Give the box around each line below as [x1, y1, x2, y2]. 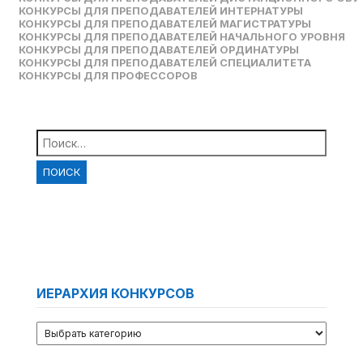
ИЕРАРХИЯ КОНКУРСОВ [36, 285, 194, 302]
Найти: [35, 126, 82, 143]
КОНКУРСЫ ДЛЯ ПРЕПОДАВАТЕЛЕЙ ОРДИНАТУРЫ [19, 43, 300, 56]
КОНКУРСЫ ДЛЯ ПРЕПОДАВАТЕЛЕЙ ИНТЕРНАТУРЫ [19, 4, 304, 17]
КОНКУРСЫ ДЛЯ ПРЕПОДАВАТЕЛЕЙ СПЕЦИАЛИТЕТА [19, 56, 312, 69]
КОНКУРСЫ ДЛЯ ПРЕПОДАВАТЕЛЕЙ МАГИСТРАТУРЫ [19, 17, 312, 30]
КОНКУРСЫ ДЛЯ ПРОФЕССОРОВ [19, 69, 199, 82]
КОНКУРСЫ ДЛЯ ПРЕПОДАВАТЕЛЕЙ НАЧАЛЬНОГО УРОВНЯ [19, 30, 346, 43]
